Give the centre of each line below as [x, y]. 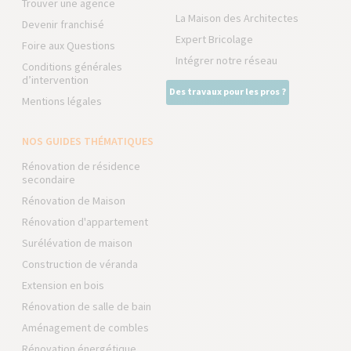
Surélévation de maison [78, 243]
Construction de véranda [80, 264]
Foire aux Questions [69, 45]
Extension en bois [63, 285]
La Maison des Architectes [237, 18]
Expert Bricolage [214, 39]
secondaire [49, 179]
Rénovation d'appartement [85, 222]
